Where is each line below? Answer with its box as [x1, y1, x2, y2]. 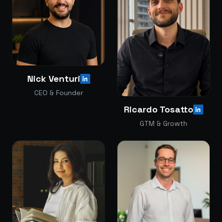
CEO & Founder [34, 88, 83, 98]
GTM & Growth [140, 119, 187, 128]
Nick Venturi [27, 73, 80, 85]
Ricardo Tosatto [124, 104, 193, 115]
